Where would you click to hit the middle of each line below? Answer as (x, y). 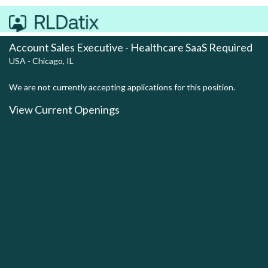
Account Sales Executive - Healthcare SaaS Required (131, 47)
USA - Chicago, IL (41, 61)
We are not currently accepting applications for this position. (122, 87)
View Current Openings (64, 109)
